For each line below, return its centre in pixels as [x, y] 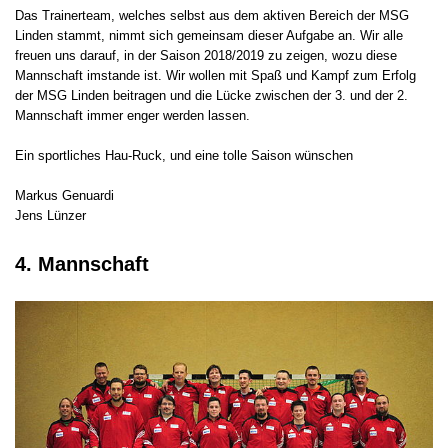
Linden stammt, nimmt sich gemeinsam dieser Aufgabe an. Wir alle [209, 36]
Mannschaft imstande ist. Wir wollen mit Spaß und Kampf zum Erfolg [215, 76]
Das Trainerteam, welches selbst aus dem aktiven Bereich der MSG [212, 16]
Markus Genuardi [64, 196]
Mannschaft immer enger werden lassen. [132, 116]
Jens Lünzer [58, 216]
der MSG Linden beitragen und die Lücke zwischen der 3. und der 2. [211, 96]
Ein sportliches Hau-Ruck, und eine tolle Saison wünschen [184, 156]
